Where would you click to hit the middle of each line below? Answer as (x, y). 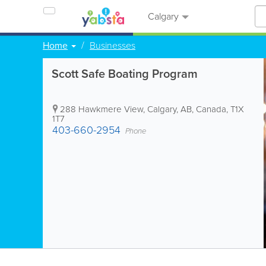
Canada (211, 109)
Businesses (113, 45)
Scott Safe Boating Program (125, 74)
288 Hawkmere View (102, 109)
